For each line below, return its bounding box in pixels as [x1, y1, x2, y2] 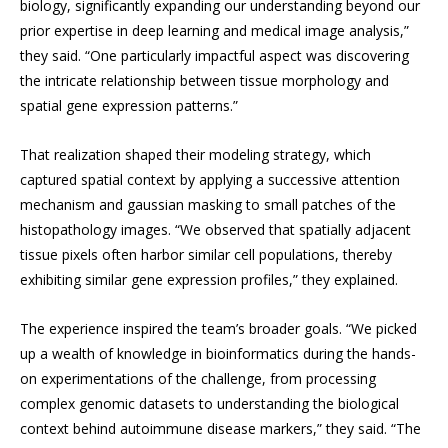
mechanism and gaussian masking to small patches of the [20, 195, 396, 215]
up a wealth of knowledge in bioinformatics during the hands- [20, 344, 416, 364]
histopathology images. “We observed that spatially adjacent [20, 220, 411, 240]
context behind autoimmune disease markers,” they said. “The [20, 419, 421, 439]
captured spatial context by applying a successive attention [20, 170, 400, 190]
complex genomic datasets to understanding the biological [20, 394, 399, 414]
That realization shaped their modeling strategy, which [20, 145, 371, 165]
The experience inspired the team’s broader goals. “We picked [20, 319, 417, 339]
